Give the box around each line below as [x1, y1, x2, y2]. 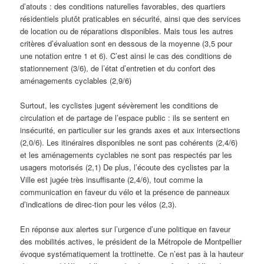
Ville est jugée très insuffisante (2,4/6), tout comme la [20, 173, 203, 185]
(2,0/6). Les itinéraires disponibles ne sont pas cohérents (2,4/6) [20, 136, 238, 148]
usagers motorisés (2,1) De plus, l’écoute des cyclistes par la [20, 161, 230, 173]
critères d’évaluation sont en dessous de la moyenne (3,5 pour [20, 37, 233, 49]
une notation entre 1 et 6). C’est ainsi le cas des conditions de [20, 49, 232, 61]
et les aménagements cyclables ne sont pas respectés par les [20, 148, 233, 160]
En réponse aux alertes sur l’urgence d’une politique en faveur [20, 223, 231, 235]
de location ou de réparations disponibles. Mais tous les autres [20, 25, 234, 37]
